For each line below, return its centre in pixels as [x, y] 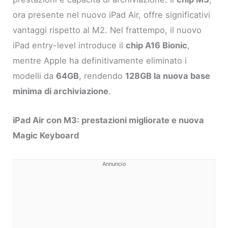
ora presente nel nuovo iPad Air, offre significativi [112, 15]
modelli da [35, 76]
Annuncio [114, 164]
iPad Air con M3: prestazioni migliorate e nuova [109, 120]
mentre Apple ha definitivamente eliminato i [100, 61]
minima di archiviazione [61, 91]
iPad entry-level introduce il [69, 46]
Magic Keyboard [46, 135]
